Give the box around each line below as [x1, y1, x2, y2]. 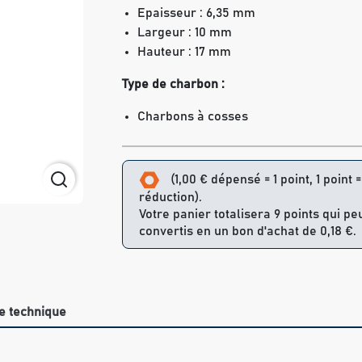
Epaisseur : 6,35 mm [137, 6, 256, 20]
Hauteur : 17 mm [137, 45, 232, 59]
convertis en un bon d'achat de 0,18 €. [139, 224, 356, 238]
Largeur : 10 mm [137, 26, 233, 40]
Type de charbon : [122, 78, 225, 91]
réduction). [139, 190, 202, 204]
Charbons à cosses [137, 110, 249, 124]
